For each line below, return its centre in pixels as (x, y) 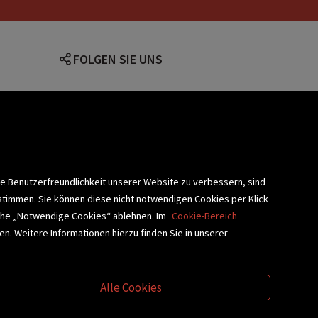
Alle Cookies (131, 287)
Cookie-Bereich (205, 215)
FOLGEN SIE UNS (117, 60)
